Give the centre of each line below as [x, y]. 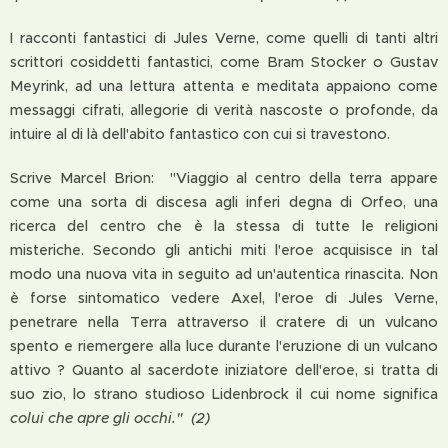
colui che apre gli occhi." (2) [110, 418]
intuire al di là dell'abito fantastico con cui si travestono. [200, 134]
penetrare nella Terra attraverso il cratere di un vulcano [224, 322]
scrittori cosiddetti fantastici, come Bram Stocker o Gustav [224, 62]
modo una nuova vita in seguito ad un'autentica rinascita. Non [224, 274]
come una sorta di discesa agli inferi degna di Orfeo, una [224, 202]
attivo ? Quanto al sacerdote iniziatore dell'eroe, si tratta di [224, 370]
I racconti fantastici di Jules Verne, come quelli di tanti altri [224, 38]
